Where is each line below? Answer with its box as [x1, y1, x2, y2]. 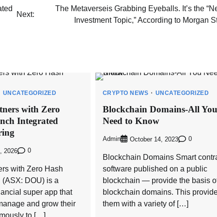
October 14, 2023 [129, 136, 178, 143]
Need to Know [102, 115, 159, 126]
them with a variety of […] [102, 199, 188, 208]
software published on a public [102, 164, 207, 173]
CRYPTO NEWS [102, 90, 149, 97]
